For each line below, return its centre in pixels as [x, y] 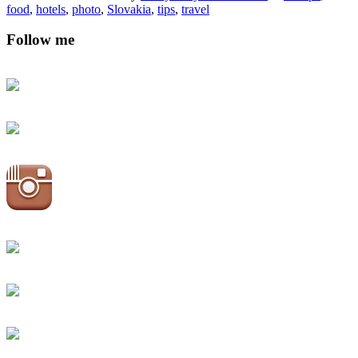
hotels [51, 9]
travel [195, 9]
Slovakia [129, 9]
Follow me [40, 40]
